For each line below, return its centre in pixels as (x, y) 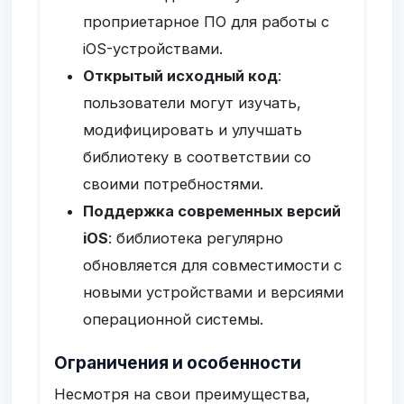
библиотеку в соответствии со (197, 156)
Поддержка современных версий (212, 211)
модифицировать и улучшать (193, 129)
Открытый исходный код (181, 75)
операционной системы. (174, 319)
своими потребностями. (174, 184)
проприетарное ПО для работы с (207, 21)
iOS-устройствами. (153, 48)
